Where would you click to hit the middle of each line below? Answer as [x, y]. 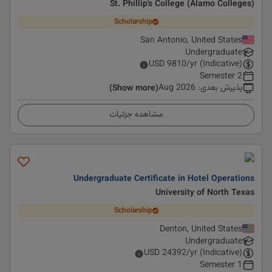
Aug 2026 [177, 88]
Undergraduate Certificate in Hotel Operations [164, 179]
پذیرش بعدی [221, 88]
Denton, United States [201, 229]
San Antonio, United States [191, 41]
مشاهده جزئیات [136, 115]
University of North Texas [205, 193]
